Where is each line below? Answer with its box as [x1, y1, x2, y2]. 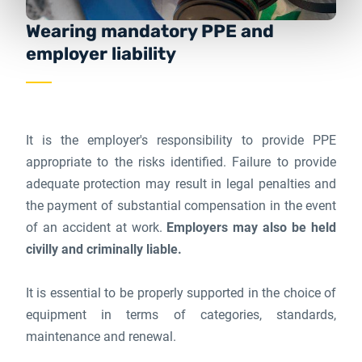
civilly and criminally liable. [25, 242, 182, 257]
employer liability [25, 43, 176, 65]
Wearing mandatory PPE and [25, 20, 274, 42]
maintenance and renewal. [25, 329, 176, 344]
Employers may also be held [166, 220, 337, 235]
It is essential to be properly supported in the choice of [25, 285, 337, 301]
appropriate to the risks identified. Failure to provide [25, 154, 337, 170]
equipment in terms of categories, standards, [25, 307, 337, 322]
